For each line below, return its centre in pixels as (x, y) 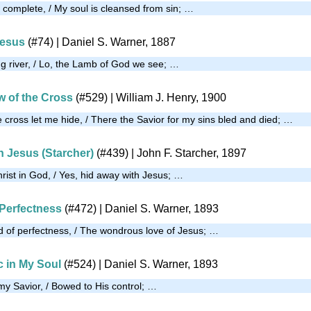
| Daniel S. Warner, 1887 (115, 42)
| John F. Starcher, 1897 (187, 153)
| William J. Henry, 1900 (167, 97)
